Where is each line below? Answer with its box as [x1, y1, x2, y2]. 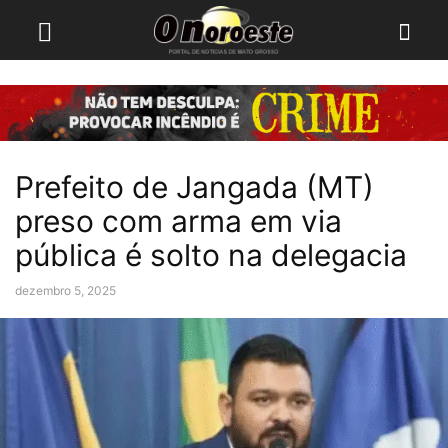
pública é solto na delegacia [15, 237, 407, 273]
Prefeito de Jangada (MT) [15, 169, 374, 205]
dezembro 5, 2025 [15, 283, 116, 298]
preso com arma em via [15, 203, 342, 239]
